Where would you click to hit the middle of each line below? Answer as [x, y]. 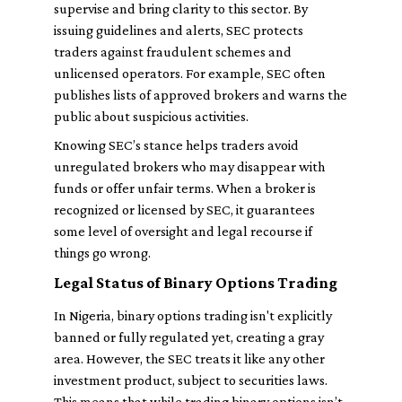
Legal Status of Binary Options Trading [196, 283]
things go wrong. [102, 253]
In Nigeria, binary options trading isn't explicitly [193, 315]
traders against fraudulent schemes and [173, 52]
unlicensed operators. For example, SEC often [190, 73]
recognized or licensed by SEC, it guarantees [184, 210]
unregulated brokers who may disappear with [189, 166]
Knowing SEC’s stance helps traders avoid [176, 145]
